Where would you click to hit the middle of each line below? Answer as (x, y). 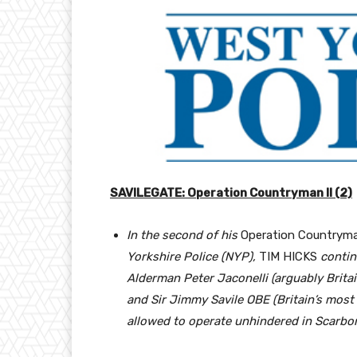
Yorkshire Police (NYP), (193, 257)
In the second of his (182, 235)
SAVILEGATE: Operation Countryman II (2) (231, 193)
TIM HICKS (290, 257)
